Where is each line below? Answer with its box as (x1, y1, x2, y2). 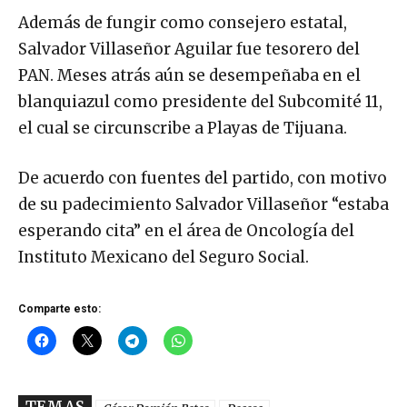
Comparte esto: (18, 303, 101, 316)
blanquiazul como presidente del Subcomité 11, (18, 92, 382, 113)
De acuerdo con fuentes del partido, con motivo (18, 168, 387, 189)
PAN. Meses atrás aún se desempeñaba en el (18, 65, 361, 86)
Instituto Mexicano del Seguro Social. (18, 247, 309, 268)
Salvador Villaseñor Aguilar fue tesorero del (18, 39, 360, 60)
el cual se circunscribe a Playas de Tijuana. (18, 118, 347, 139)
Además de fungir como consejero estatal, (18, 13, 347, 34)
